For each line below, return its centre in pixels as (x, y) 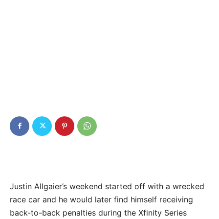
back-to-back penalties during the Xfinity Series (98, 212)
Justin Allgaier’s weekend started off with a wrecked (107, 186)
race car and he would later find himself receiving (101, 199)
